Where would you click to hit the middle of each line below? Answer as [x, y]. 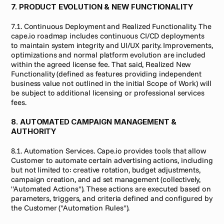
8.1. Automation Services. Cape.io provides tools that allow [109, 151]
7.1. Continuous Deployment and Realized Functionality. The [111, 26]
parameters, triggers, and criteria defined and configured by [112, 198]
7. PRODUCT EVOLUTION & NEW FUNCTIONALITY [102, 7]
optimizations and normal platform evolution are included [108, 55]
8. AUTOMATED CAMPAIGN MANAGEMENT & [94, 122]
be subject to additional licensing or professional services [108, 93]
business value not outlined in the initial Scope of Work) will [111, 83]
